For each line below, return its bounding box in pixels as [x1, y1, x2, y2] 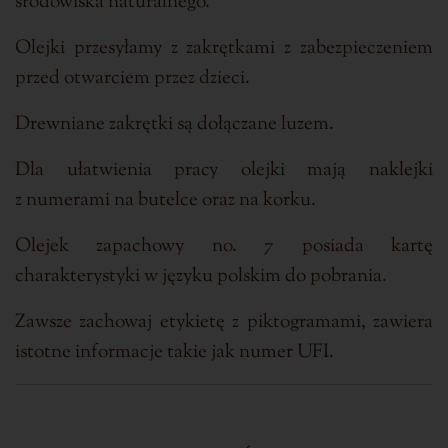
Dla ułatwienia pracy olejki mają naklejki [15, 156, 433, 184]
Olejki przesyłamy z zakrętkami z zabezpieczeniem [15, 34, 433, 62]
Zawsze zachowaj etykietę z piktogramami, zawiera [15, 308, 433, 336]
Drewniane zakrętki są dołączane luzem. [15, 110, 334, 138]
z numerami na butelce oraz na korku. [15, 186, 316, 214]
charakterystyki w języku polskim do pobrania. [15, 262, 387, 290]
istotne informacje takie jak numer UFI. [15, 338, 334, 366]
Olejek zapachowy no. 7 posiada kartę [15, 232, 433, 260]
